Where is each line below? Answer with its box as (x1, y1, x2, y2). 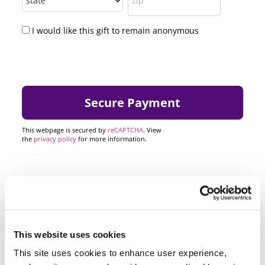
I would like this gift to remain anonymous (32, 25, 199, 37)
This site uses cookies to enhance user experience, (14, 248, 227, 258)
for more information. (76, 134, 147, 144)
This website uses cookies (14, 229, 126, 240)
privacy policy (34, 134, 76, 144)
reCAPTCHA (108, 125, 143, 135)
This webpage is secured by (22, 125, 108, 135)
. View (143, 125, 161, 135)
